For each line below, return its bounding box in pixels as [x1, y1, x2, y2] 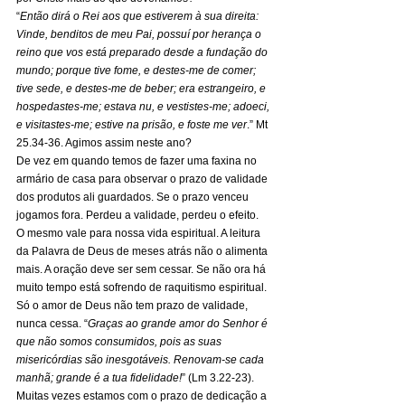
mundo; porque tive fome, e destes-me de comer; [16, 64, 259, 77]
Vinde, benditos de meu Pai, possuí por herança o [16, 28, 264, 41]
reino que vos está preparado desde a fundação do [16, 46, 270, 59]
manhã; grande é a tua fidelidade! [16, 372, 182, 384]
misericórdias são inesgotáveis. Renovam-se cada [16, 353, 267, 366]
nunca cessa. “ [16, 317, 88, 330]
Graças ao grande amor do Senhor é [88, 317, 270, 330]
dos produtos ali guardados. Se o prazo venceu [16, 191, 251, 203]
